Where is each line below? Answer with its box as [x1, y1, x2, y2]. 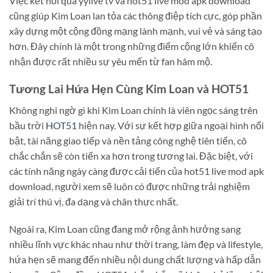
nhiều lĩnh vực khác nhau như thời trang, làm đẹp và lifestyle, [9, 238, 263, 250]
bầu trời [9, 119, 46, 131]
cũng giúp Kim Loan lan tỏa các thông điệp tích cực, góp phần [9, 10, 262, 22]
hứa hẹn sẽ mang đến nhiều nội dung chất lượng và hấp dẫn [9, 253, 261, 266]
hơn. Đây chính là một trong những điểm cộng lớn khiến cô [9, 40, 254, 52]
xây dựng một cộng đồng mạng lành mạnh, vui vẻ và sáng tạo [9, 25, 262, 37]
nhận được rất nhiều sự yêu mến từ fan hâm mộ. [9, 55, 212, 68]
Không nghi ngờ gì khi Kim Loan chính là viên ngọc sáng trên [9, 104, 258, 116]
